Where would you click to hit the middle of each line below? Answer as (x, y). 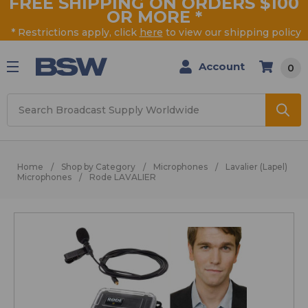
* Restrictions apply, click (75, 33)
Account (222, 66)
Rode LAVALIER (123, 177)
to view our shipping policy (232, 33)
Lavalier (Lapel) (256, 167)
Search (26, 102)
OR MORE (148, 17)
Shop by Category (98, 167)
